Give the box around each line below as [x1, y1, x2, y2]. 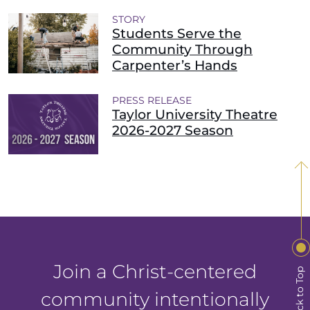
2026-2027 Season [112, 122, 233, 139]
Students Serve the [112, 25, 241, 42]
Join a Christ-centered [53, 260, 257, 284]
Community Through [112, 41, 253, 58]
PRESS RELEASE [112, 94, 192, 107]
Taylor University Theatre [112, 106, 277, 123]
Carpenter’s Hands [112, 57, 237, 74]
